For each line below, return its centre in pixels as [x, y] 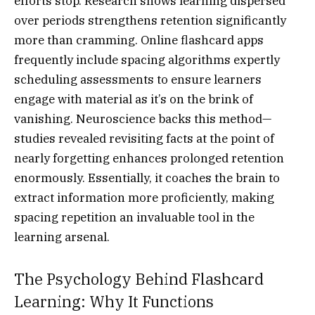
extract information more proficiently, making [144, 198]
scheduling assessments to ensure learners [138, 80]
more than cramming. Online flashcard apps [139, 40]
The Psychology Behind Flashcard [139, 279]
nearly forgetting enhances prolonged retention [149, 159]
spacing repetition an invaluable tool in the [134, 218]
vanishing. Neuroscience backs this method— [143, 119]
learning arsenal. [62, 237]
